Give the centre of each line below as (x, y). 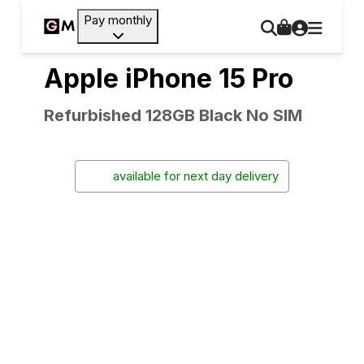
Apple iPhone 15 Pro (168, 78)
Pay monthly (118, 20)
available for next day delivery (195, 176)
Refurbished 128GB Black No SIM (173, 115)
